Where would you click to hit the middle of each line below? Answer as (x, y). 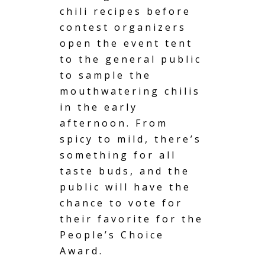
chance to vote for (121, 203)
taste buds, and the (125, 171)
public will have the (125, 187)
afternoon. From (114, 123)
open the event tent (126, 43)
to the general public (131, 59)
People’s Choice (112, 235)
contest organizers (123, 27)
